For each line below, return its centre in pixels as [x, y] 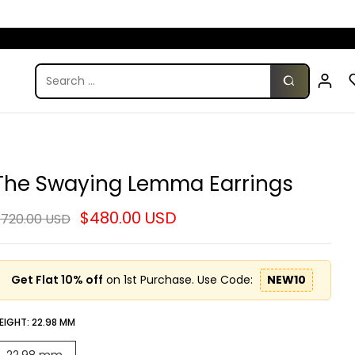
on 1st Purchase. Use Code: [179, 280]
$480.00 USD [128, 218]
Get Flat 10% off [57, 280]
